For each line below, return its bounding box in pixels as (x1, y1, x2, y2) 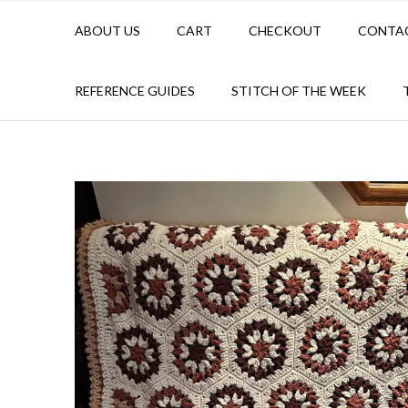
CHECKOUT (249, 23, 321, 39)
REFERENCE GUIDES (75, 83, 195, 99)
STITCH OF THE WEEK (231, 83, 366, 99)
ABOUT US (75, 23, 140, 39)
